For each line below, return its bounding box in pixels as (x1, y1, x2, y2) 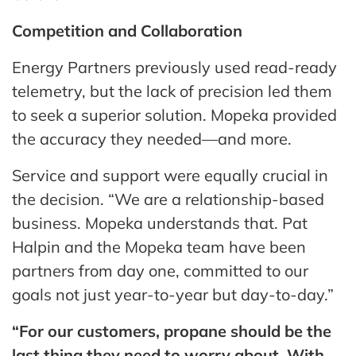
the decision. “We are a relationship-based (12, 188, 324, 209)
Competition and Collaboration (12, 20, 242, 41)
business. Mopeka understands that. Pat (12, 212, 308, 233)
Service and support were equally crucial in (12, 164, 328, 185)
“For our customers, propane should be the (12, 320, 331, 341)
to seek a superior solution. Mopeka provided (12, 104, 337, 125)
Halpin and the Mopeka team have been (12, 236, 306, 257)
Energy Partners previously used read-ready (12, 56, 337, 77)
